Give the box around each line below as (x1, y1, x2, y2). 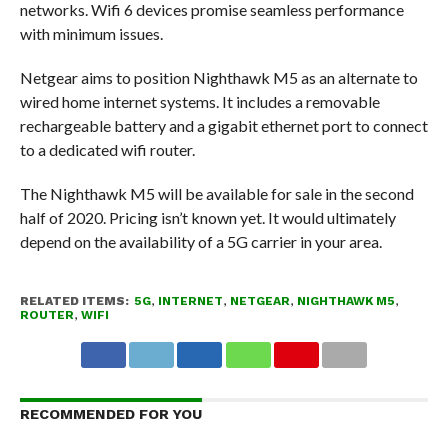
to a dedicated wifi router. (19, 139, 195, 159)
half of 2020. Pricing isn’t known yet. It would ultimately (19, 207, 396, 227)
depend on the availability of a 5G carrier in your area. (19, 231, 382, 251)
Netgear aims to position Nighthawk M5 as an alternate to (19, 67, 418, 87)
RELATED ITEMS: (19, 293, 129, 308)
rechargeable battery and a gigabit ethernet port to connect (19, 115, 428, 135)
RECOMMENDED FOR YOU (19, 405, 202, 422)
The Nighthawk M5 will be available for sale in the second (19, 183, 414, 203)
